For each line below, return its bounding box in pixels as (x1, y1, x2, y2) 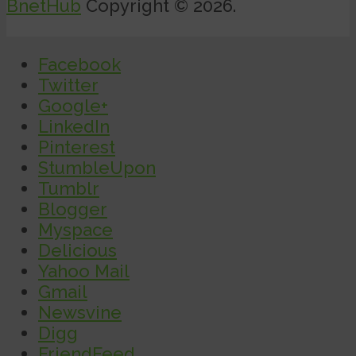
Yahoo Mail (38, 260, 130, 281)
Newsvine (38, 301, 122, 323)
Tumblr (38, 177, 99, 199)
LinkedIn (38, 115, 110, 137)
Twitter (38, 74, 99, 95)
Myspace (38, 219, 113, 240)
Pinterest (38, 136, 115, 157)
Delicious (38, 239, 117, 261)
